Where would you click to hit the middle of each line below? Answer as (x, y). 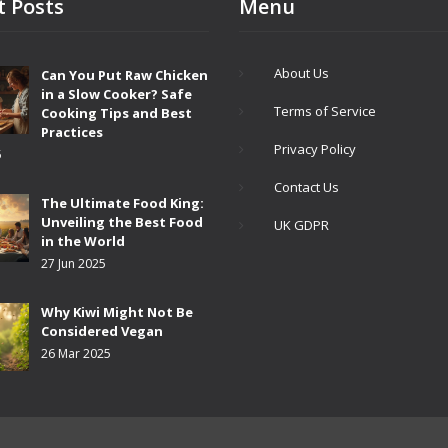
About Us (301, 73)
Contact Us (306, 187)
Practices (72, 132)
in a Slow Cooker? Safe (116, 94)
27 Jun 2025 (73, 264)
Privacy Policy (315, 149)
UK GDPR (301, 225)
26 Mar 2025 (76, 354)
